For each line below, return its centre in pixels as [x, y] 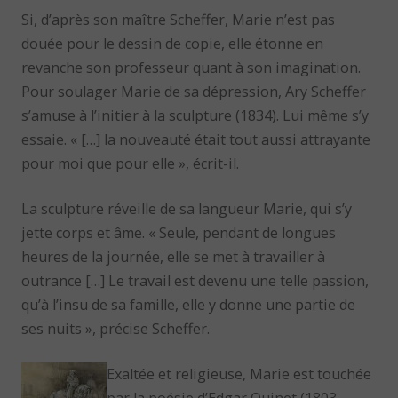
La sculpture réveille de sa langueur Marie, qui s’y [187, 208]
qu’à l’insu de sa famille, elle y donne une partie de [189, 304]
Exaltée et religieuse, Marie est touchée [239, 374]
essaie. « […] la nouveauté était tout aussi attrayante [196, 139]
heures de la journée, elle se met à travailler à [174, 256]
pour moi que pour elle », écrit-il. [131, 163]
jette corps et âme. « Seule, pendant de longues [179, 232]
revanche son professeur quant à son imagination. [191, 67]
